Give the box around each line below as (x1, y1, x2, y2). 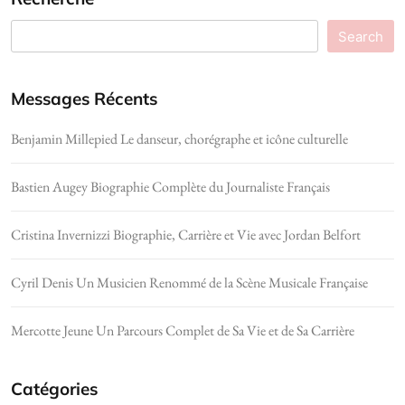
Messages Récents (11, 87, 157, 109)
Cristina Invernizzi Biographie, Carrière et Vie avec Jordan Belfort (11, 224, 361, 244)
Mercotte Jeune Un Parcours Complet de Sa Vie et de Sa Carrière (11, 320, 354, 340)
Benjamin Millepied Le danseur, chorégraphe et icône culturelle (11, 128, 348, 148)
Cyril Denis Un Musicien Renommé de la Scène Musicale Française (11, 272, 368, 292)
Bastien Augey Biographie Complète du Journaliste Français (11, 176, 330, 196)
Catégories (11, 377, 98, 400)
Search (338, 27, 383, 45)
